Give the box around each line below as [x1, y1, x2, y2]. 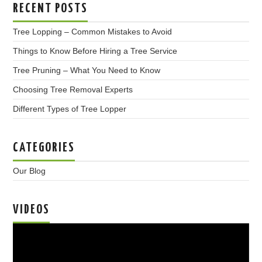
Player [12, 240, 36, 250]
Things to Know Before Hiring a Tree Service [13, 46, 178, 56]
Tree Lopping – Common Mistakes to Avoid [13, 27, 173, 37]
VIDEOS [13, 204, 50, 217]
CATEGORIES [13, 142, 75, 155]
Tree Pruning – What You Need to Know [13, 65, 161, 75]
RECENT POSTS [13, 2, 88, 16]
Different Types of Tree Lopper [13, 104, 127, 114]
